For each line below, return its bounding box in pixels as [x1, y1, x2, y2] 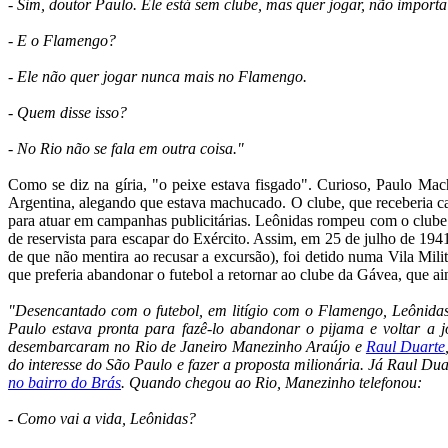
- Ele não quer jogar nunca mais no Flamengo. [8, 67, 307, 85]
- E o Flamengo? [8, 31, 116, 49]
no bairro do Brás [8, 373, 121, 391]
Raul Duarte [365, 337, 446, 355]
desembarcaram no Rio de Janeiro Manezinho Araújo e [8, 337, 366, 355]
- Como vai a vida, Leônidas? [8, 409, 196, 427]
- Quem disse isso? [8, 103, 127, 121]
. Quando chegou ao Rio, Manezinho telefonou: [121, 373, 422, 391]
